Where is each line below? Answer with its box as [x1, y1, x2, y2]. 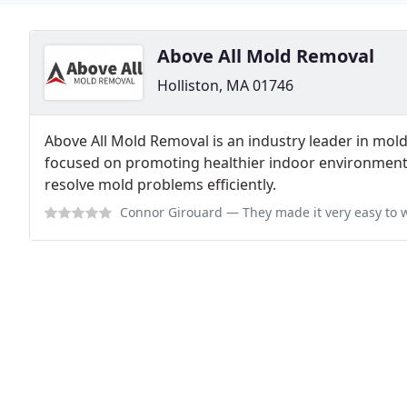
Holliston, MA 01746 [157, 75, 293, 95]
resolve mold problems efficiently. [45, 174, 276, 194]
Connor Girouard [120, 203, 223, 221]
